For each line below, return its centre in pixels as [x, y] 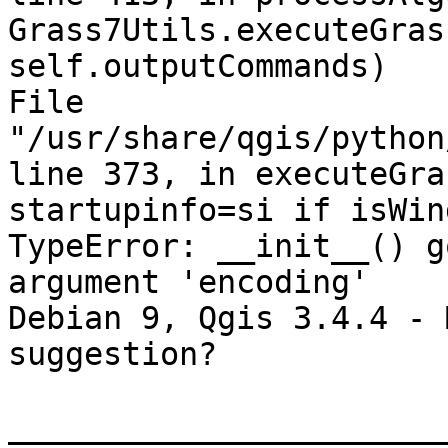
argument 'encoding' [188, 282]
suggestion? [112, 354]
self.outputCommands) [198, 66]
